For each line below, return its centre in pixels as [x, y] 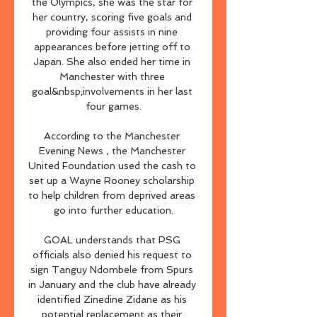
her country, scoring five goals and [112, 17]
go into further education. [113, 210]
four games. [113, 106]
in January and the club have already [112, 284]
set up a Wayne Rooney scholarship [112, 180]
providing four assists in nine [112, 32]
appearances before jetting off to [112, 47]
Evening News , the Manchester [112, 151]
